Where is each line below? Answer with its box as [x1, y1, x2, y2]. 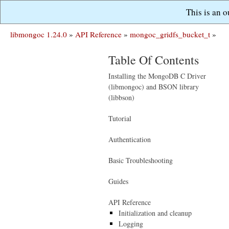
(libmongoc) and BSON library [108, 82, 199, 91]
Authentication [108, 134, 151, 144]
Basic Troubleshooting [108, 155, 173, 165]
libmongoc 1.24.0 [10, 29, 67, 39]
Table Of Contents [108, 52, 199, 68]
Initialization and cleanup [119, 208, 192, 218]
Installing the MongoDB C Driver [108, 71, 206, 81]
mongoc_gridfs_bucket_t [130, 29, 210, 39]
